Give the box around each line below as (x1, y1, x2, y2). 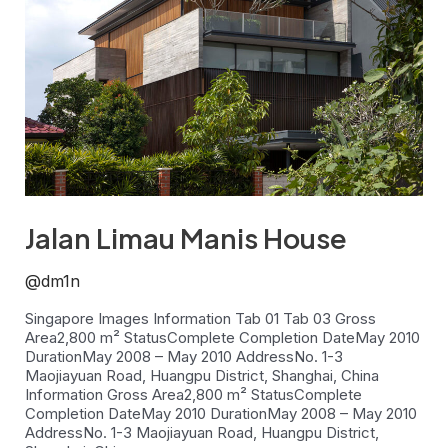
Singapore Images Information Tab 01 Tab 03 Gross (25, 308, 377, 328)
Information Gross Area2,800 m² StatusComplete (25, 384, 363, 404)
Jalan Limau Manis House (25, 220, 348, 255)
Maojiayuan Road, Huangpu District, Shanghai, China (25, 365, 380, 385)
